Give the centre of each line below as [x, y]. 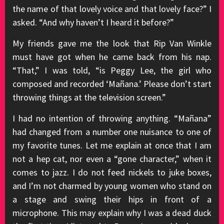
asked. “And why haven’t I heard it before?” [93, 22]
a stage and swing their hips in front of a [112, 199]
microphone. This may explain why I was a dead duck [112, 213]
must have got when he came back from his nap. [112, 57]
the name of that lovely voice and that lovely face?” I [112, 9]
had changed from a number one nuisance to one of [112, 132]
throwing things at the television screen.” [89, 97]
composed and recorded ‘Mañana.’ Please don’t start [112, 84]
